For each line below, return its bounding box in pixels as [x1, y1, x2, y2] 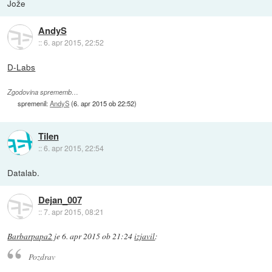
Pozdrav [28, 250, 55, 262]
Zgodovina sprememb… [7, 87, 79, 97]
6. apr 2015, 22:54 [43, 143, 104, 154]
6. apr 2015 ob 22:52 [73, 98, 135, 109]
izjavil [134, 231, 155, 242]
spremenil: [18, 98, 50, 109]
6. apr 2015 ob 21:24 [62, 231, 133, 242]
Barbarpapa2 [7, 231, 53, 242]
